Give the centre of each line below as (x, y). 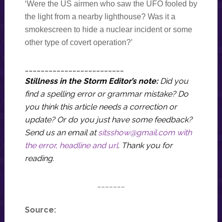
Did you (174, 81)
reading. (39, 159)
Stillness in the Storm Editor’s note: (92, 81)
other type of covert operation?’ (79, 43)
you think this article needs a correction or (101, 107)
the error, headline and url (71, 146)
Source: (40, 210)
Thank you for (147, 146)
